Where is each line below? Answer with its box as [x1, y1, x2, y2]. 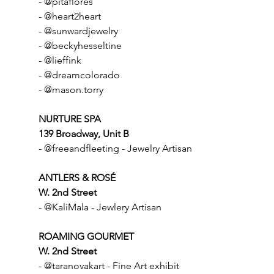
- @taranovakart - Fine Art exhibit [38, 260, 179, 272]
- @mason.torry [38, 84, 103, 95]
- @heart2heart [38, 10, 101, 22]
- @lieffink [38, 54, 81, 66]
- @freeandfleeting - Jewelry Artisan [38, 143, 192, 154]
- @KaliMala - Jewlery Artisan [38, 201, 161, 213]
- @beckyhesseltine [38, 40, 122, 51]
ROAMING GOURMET [38, 231, 134, 242]
